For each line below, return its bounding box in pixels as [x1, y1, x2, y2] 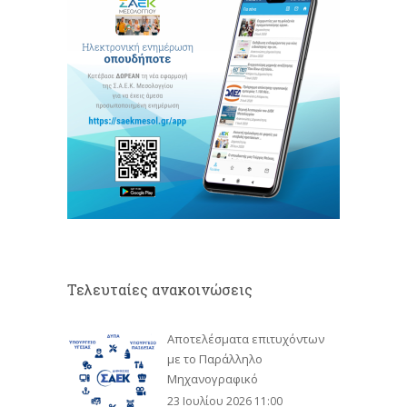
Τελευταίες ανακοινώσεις [67, 280, 253, 300]
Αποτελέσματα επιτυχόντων [167, 331, 324, 348]
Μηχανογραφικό [167, 371, 258, 388]
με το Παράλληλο [167, 351, 263, 368]
